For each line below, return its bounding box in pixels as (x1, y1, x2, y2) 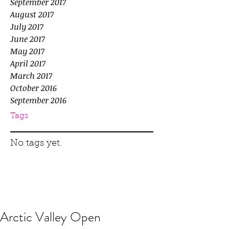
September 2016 (10, 95, 66, 106)
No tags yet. (10, 139, 62, 148)
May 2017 (10, 45, 44, 57)
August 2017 (10, 9, 54, 20)
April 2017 (10, 58, 45, 69)
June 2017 (10, 33, 45, 44)
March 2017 (10, 70, 52, 81)
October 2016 (10, 82, 57, 94)
